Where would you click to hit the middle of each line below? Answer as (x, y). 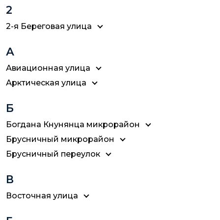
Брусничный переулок (53, 154)
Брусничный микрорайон (60, 139)
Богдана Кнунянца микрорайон (73, 124)
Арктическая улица (46, 83)
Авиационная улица (48, 68)
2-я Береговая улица (49, 26)
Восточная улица (42, 196)
